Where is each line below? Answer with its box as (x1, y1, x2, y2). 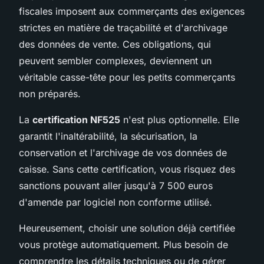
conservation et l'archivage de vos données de (19, 146, 227, 159)
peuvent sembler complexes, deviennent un (19, 54, 212, 67)
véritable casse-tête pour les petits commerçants (19, 71, 235, 83)
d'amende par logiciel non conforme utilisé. (19, 196, 212, 208)
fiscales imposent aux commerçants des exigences (19, 5, 245, 17)
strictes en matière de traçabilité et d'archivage (19, 21, 227, 34)
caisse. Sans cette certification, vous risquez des (19, 163, 235, 175)
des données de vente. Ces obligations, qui (19, 38, 211, 50)
